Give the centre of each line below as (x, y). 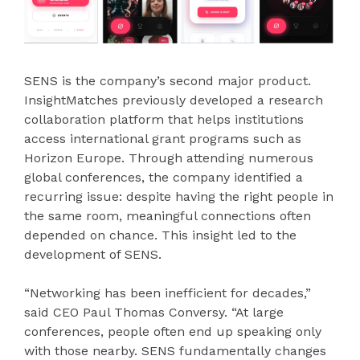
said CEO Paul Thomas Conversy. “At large (154, 313)
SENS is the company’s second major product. (168, 81)
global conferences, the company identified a (164, 178)
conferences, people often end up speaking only (173, 332)
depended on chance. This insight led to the (160, 235)
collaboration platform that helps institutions (164, 120)
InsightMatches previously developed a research (174, 100)
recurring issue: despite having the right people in (179, 197)
